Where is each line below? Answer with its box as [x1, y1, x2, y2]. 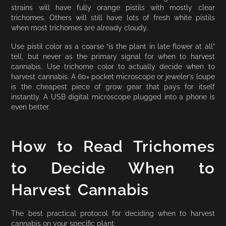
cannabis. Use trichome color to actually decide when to [11, 62, 215, 71]
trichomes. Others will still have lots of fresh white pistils [11, 13, 215, 22]
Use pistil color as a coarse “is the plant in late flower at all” [11, 42, 215, 51]
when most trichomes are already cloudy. [11, 23, 148, 32]
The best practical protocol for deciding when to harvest [11, 209, 215, 218]
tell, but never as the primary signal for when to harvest [11, 52, 215, 61]
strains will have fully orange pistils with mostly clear [11, 3, 215, 12]
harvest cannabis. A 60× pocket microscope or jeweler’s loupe [11, 72, 215, 81]
